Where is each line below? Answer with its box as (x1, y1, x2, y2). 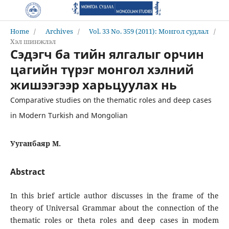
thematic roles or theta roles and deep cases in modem (10, 215, 219, 225)
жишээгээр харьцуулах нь (10, 76, 177, 93)
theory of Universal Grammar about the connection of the (10, 202, 219, 213)
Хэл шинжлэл (10, 36, 56, 46)
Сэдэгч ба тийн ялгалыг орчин (10, 45, 204, 62)
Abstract (10, 166, 45, 177)
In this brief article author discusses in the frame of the (10, 190, 219, 200)
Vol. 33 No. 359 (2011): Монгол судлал (89, 26, 209, 36)
